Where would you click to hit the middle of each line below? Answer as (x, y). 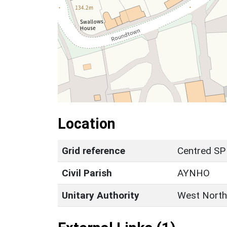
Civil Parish (87, 173)
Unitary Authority (101, 195)
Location (87, 123)
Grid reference (93, 150)
